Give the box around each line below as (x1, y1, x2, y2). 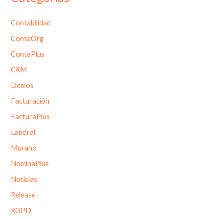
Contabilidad (11, 19, 51, 27)
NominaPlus (11, 159, 49, 168)
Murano (11, 143, 37, 152)
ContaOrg (11, 34, 44, 43)
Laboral (11, 128, 36, 136)
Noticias (11, 175, 38, 183)
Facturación (11, 97, 50, 106)
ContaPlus (11, 50, 45, 59)
